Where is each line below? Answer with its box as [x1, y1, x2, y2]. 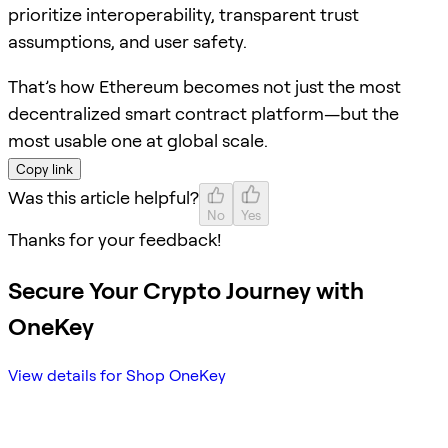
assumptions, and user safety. [8, 30, 247, 52]
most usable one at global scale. [8, 129, 268, 151]
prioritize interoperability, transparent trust [8, 3, 359, 25]
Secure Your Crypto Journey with [8, 275, 364, 305]
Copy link [16, 160, 73, 177]
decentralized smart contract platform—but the [8, 102, 399, 124]
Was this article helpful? [8, 186, 199, 208]
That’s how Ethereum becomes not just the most [8, 75, 401, 97]
